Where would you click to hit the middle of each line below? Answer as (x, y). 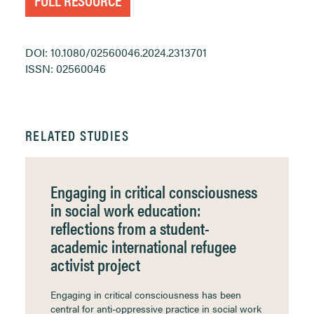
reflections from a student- (130, 228)
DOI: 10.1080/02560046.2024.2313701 (116, 52)
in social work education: (125, 210)
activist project (95, 264)
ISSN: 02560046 (66, 68)
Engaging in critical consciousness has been (146, 294)
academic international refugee (143, 246)
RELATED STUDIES (77, 135)
